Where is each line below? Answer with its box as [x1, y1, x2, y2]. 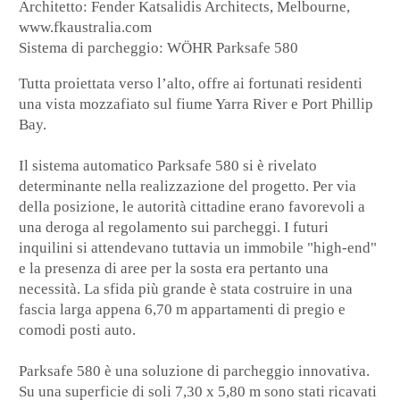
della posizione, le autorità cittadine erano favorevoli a [19, 198, 366, 216]
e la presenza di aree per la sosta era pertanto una [19, 260, 329, 278]
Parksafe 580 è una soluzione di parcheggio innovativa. [19, 362, 371, 380]
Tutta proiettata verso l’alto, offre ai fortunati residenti [19, 75, 363, 93]
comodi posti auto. [19, 321, 137, 339]
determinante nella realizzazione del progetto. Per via [19, 178, 357, 196]
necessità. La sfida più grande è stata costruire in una [19, 280, 354, 298]
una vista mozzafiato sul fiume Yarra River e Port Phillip [19, 96, 374, 113]
